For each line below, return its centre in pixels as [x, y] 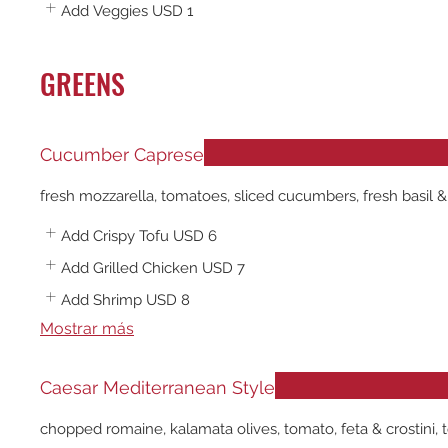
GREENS [82, 83]
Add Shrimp [101, 300]
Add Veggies [104, 11]
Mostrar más [87, 328]
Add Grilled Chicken [129, 268]
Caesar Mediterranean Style [157, 387]
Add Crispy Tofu [115, 236]
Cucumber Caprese [122, 154]
